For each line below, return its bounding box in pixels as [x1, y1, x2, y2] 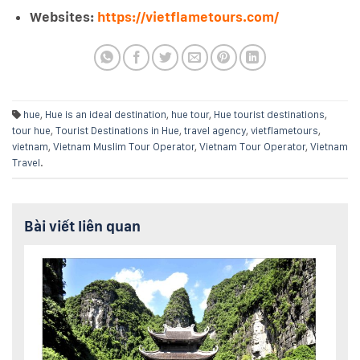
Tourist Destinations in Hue [55, 124, 179, 137]
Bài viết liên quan [24, 217, 141, 235]
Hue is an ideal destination [45, 108, 166, 121]
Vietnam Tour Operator [199, 140, 305, 153]
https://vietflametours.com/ [97, 8, 280, 25]
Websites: [30, 8, 98, 25]
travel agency [184, 124, 246, 137]
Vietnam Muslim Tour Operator [53, 140, 194, 153]
